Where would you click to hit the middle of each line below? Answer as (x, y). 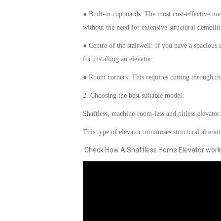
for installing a (103, 59)
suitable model (162, 95)
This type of (101, 132)
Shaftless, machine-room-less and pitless (140, 114)
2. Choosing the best (112, 95)
